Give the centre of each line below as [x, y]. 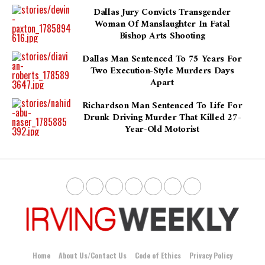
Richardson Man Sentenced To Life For [162, 106]
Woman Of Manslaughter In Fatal [162, 24]
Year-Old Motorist [162, 129]
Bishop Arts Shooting [162, 36]
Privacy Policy [211, 256]
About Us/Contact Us [93, 256]
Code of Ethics [158, 256]
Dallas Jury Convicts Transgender [162, 12]
